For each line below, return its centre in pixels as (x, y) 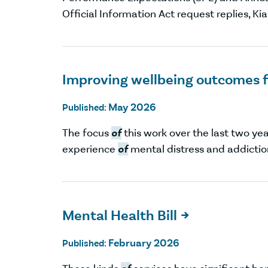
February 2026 (144, 243)
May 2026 (132, 107)
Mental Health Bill (120, 215)
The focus (87, 133)
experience (90, 149)
